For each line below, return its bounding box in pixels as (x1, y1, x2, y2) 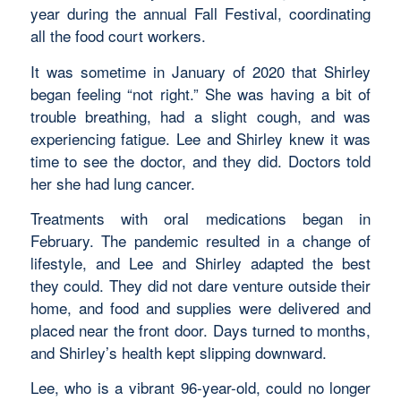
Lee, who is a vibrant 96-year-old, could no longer (30, 376, 371, 399)
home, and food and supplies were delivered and (30, 295, 371, 319)
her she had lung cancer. (30, 171, 195, 194)
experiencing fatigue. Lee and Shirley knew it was (30, 126, 371, 149)
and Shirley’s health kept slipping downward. (30, 340, 327, 363)
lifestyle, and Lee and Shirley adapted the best (30, 251, 371, 274)
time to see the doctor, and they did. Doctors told (30, 149, 371, 172)
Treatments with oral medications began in (30, 206, 371, 229)
